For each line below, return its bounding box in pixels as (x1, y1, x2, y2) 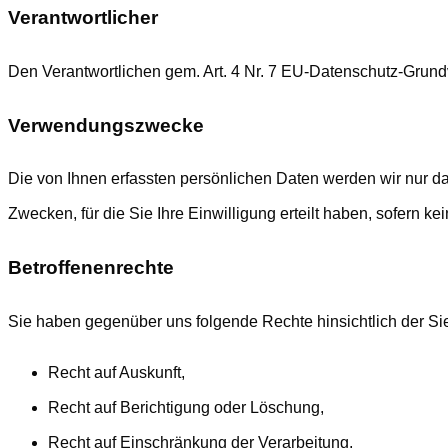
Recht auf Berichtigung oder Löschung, (48, 398, 324, 416)
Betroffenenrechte (8, 257, 174, 279)
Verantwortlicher (8, 7, 158, 29)
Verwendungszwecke (8, 114, 204, 136)
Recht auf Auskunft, (48, 363, 185, 381)
